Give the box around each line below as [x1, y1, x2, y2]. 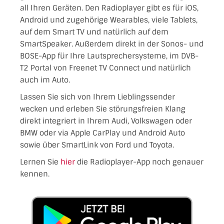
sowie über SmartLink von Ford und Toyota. [20, 139, 174, 150]
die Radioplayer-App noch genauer [75, 156, 203, 167]
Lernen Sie [20, 156, 60, 167]
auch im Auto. [20, 74, 70, 85]
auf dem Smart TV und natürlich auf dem [20, 26, 168, 37]
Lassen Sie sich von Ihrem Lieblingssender [20, 91, 175, 102]
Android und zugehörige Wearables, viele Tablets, [20, 14, 197, 25]
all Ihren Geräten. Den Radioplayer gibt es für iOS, [20, 2, 198, 13]
